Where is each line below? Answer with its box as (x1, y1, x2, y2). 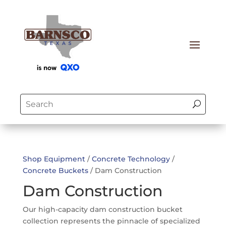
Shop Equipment (22, 154, 85, 163)
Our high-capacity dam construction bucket (22, 204, 183, 214)
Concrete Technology (91, 154, 170, 163)
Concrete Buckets (22, 165, 88, 175)
